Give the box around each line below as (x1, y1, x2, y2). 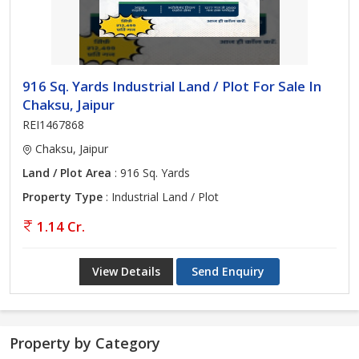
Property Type (22, 189, 103, 204)
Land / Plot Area (22, 165, 111, 180)
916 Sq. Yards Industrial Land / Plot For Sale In (22, 77, 321, 95)
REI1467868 (22, 117, 84, 132)
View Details (92, 264, 160, 279)
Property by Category (10, 333, 160, 353)
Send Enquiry (192, 264, 264, 279)
